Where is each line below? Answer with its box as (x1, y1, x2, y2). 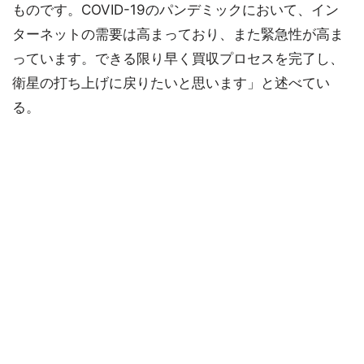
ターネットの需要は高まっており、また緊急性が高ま (12, 26, 344, 43)
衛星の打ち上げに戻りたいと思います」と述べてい (12, 75, 330, 92)
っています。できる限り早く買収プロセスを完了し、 (12, 50, 344, 67)
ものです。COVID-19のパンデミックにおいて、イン (12, 2, 339, 19)
